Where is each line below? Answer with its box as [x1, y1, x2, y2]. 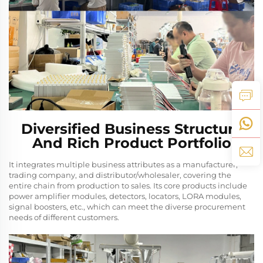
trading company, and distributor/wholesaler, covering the [9, 170, 231, 180]
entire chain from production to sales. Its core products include [9, 181, 247, 191]
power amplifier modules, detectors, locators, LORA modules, [9, 191, 241, 201]
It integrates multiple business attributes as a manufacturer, [9, 160, 238, 170]
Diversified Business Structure [21, 120, 242, 138]
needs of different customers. [9, 213, 119, 222]
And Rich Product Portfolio [32, 134, 231, 152]
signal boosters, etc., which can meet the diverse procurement [9, 202, 245, 212]
